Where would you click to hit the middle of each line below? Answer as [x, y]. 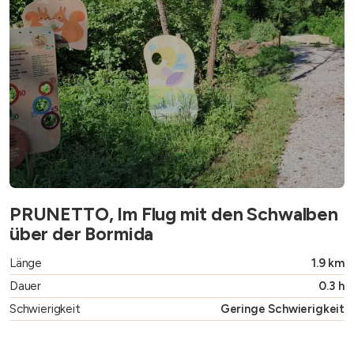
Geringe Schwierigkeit [282, 309]
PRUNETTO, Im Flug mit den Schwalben [174, 215]
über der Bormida [82, 234]
